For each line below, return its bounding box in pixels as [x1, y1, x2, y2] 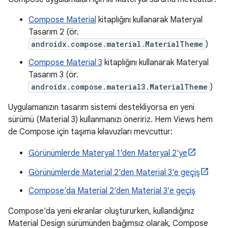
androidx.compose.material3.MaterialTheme [31, 82, 208, 92]
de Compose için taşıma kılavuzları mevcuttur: [8, 127, 173, 137]
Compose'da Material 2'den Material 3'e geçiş [28, 186, 195, 196]
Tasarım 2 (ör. [28, 27, 79, 37]
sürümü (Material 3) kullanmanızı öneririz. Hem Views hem [8, 115, 213, 125]
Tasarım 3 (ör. [28, 70, 78, 80]
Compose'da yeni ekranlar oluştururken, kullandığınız [8, 206, 194, 216]
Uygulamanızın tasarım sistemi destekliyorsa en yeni [8, 102, 194, 112]
